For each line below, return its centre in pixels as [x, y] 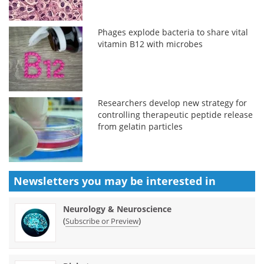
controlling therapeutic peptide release [176, 114]
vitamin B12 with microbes [151, 44]
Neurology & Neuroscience [117, 209]
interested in [181, 181]
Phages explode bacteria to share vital [173, 32]
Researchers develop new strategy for [173, 103]
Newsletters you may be [80, 181]
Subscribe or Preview [102, 221]
